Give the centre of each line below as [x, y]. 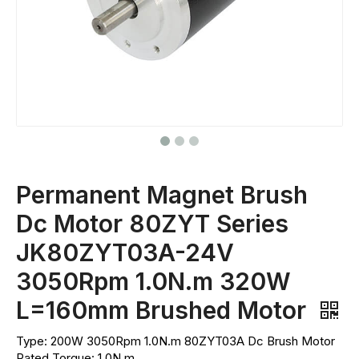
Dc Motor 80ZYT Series [152, 224]
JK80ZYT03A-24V [125, 252]
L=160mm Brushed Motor [164, 310]
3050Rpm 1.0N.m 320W [153, 281]
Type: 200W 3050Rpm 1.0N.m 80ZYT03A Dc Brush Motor [175, 341]
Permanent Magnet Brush [162, 195]
